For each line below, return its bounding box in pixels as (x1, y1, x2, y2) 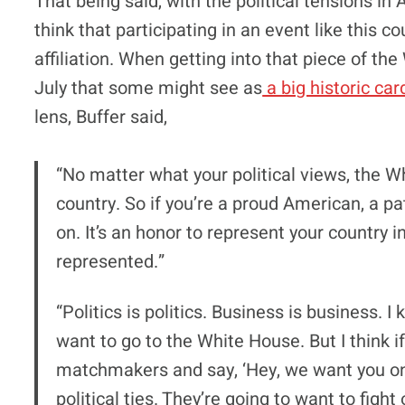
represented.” (56, 248, 165, 275)
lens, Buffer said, (34, 103, 168, 130)
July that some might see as (34, 74, 263, 101)
